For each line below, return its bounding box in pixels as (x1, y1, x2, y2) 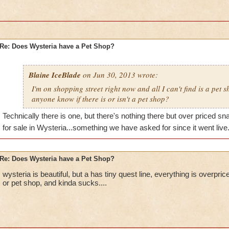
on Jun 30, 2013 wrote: (80, 70, 158, 80)
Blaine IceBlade (28, 70, 81, 80)
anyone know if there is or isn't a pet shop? (31, 94, 169, 104)
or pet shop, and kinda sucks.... (2, 178, 107, 187)
